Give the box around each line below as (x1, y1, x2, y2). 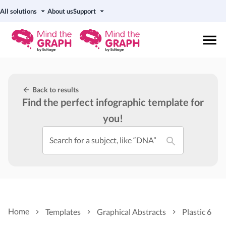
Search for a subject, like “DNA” (49, 135, 156, 145)
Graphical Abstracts (97, 207, 166, 216)
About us (47, 7, 73, 15)
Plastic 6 (182, 207, 211, 216)
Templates (45, 207, 81, 216)
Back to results (32, 85, 79, 94)
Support (73, 7, 96, 15)
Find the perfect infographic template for (22, 96, 204, 108)
